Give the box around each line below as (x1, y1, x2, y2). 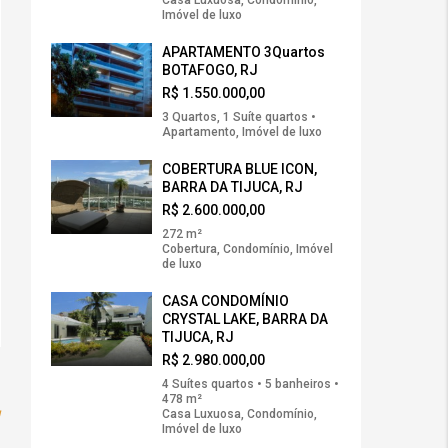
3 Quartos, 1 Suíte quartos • (162, 110, 316, 125)
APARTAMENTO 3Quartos (162, 44, 325, 61)
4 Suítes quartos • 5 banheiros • (162, 377, 339, 392)
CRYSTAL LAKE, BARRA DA (162, 311, 328, 328)
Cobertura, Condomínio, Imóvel (162, 242, 333, 257)
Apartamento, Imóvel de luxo (162, 125, 322, 140)
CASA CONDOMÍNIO (162, 293, 289, 310)
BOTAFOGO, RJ (162, 62, 258, 79)
